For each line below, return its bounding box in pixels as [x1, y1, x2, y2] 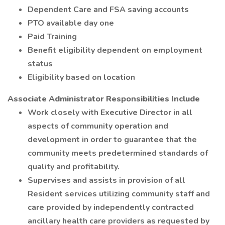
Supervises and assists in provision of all [28, 175, 185, 186]
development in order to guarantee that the [28, 134, 197, 145]
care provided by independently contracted [28, 202, 194, 213]
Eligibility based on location [28, 72, 135, 83]
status [28, 58, 53, 69]
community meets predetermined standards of [28, 148, 208, 159]
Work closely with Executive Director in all [28, 107, 192, 118]
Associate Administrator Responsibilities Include [8, 93, 200, 104]
